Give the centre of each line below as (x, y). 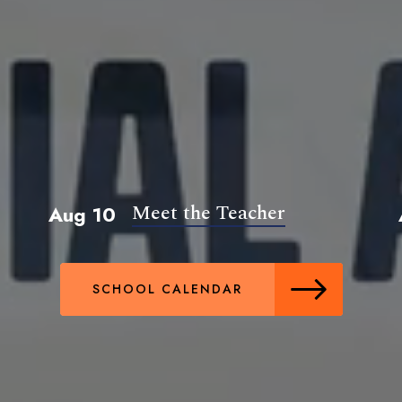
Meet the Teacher (209, 214)
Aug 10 (82, 215)
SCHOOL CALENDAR (167, 289)
